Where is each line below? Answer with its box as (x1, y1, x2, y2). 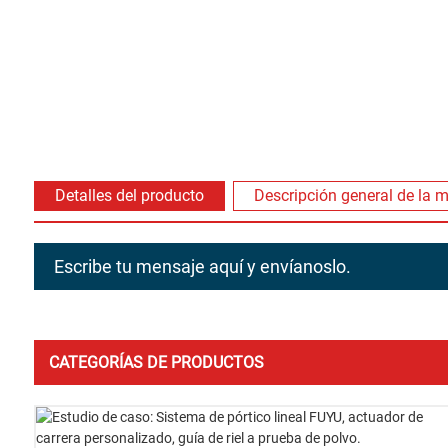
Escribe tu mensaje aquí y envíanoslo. (53, 255, 351, 277)
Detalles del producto (54, 185, 204, 205)
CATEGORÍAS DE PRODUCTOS (48, 352, 264, 372)
